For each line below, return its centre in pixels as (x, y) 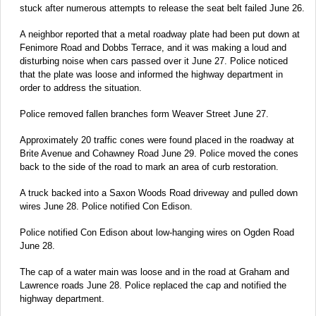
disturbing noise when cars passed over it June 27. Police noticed (154, 61)
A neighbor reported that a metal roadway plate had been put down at (160, 35)
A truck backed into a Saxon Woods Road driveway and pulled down (159, 193)
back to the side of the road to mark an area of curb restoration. (149, 167)
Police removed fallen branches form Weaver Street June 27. (144, 114)
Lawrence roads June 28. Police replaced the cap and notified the (153, 286)
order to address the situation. (81, 88)
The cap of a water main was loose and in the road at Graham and (154, 272)
